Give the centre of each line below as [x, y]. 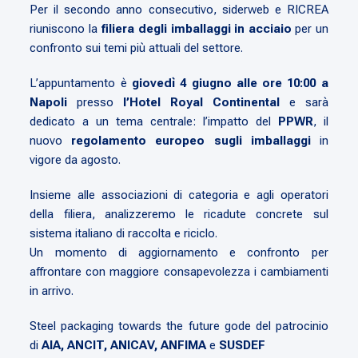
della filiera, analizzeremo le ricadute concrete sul [179, 214]
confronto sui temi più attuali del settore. [137, 48]
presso [100, 102]
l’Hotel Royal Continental [201, 102]
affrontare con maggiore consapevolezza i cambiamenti [179, 271]
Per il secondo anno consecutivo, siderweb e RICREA [179, 9]
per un [310, 28]
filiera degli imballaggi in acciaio [196, 28]
